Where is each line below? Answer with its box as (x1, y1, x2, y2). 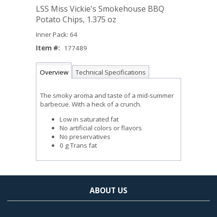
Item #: (36, 44, 60, 52)
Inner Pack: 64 (36, 30, 77, 39)
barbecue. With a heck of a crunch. (40, 100, 141, 108)
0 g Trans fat (60, 141, 97, 150)
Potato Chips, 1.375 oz (36, 14, 116, 25)
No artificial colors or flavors (60, 124, 142, 133)
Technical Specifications (76, 68, 146, 77)
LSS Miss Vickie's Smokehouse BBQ (36, 3, 164, 14)
